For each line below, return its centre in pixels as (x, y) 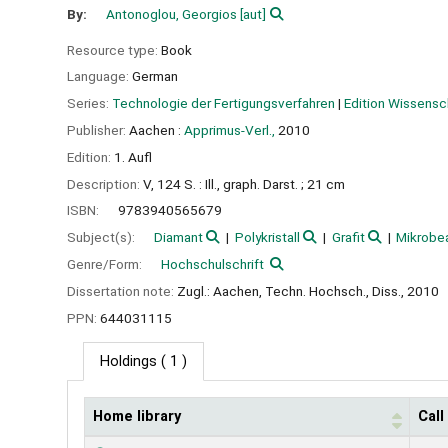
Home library (137, 417)
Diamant (178, 237)
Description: (105, 183)
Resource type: (114, 49)
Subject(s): (102, 237)
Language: (99, 76)
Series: (89, 103)
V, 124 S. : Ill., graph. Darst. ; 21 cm (244, 183)
